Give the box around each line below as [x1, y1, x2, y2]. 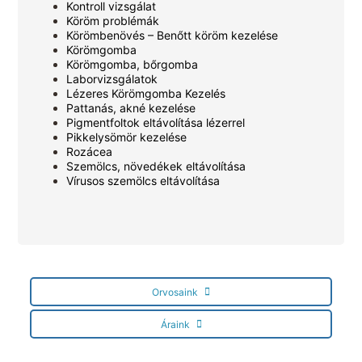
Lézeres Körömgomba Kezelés [66, 86, 226, 100]
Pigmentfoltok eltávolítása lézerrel [66, 115, 246, 129]
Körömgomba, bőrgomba [66, 57, 199, 71]
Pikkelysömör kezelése [66, 129, 187, 144]
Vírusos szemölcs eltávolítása [66, 173, 221, 187]
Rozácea [66, 144, 113, 158]
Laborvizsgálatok [66, 71, 158, 86]
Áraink [160, 318, 190, 331]
